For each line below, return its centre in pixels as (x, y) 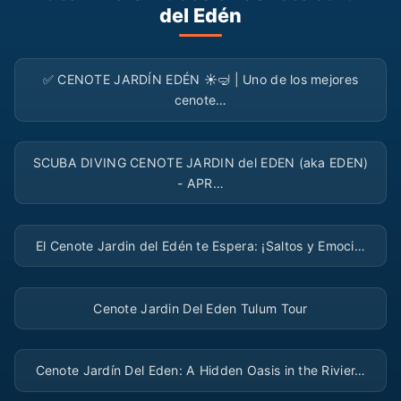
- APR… (200, 183)
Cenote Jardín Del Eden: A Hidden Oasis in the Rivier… (200, 371)
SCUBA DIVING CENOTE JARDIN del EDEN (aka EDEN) (200, 163)
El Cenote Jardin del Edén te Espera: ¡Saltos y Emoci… (200, 245)
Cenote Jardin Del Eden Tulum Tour (200, 308)
